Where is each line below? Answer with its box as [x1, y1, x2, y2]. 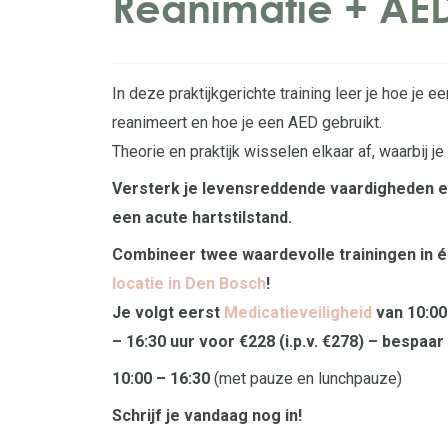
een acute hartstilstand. [112, 208, 292, 227]
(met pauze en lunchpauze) [210, 369, 402, 388]
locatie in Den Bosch [112, 274, 266, 293]
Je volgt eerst [112, 303, 224, 322]
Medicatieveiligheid [224, 303, 376, 322]
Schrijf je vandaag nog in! [112, 406, 302, 425]
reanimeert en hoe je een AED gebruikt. [112, 113, 386, 132]
